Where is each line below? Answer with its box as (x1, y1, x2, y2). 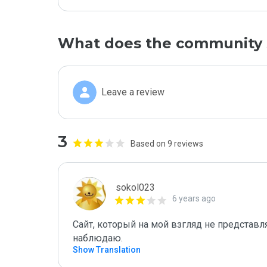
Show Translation (73, 245, 141, 254)
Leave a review (101, 86, 164, 98)
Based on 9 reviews (131, 139, 203, 148)
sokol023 (116, 182, 155, 193)
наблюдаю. (73, 232, 123, 244)
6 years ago (172, 194, 216, 203)
